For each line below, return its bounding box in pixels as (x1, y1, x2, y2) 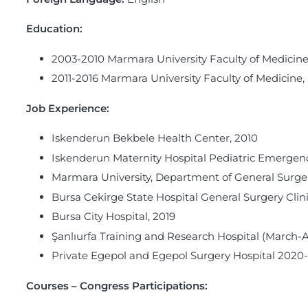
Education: (25, 22, 82, 36)
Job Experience (25, 101, 107, 115)
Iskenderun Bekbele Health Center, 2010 (52, 131, 258, 145)
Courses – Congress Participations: (25, 278, 208, 292)
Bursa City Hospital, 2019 (52, 210, 175, 223)
